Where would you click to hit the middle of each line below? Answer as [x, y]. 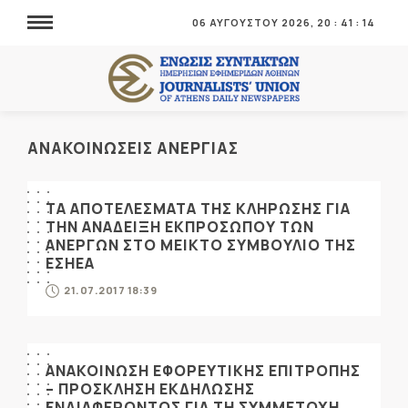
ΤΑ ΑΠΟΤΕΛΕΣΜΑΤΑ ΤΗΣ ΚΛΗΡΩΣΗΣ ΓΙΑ [198, 209]
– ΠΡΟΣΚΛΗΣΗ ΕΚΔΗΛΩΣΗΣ [150, 389]
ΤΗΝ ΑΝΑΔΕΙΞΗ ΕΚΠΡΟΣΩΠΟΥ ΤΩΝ [180, 227]
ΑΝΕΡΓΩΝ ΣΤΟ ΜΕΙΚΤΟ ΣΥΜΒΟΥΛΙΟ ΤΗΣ [201, 245]
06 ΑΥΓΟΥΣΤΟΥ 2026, [255, 22]
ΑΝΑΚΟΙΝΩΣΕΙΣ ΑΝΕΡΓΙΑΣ [133, 148]
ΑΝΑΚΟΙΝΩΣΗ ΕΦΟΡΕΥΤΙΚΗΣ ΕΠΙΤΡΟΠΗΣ [203, 371]
